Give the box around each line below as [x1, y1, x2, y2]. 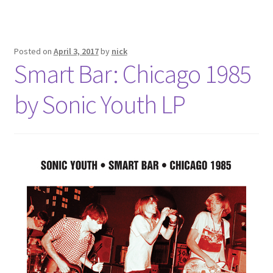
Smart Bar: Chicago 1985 [13, 58, 251, 90]
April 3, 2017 [53, 46, 99, 57]
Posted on [13, 46, 54, 57]
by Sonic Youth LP [13, 88, 185, 120]
